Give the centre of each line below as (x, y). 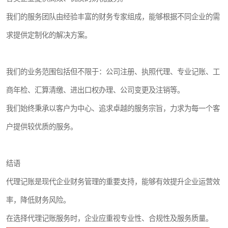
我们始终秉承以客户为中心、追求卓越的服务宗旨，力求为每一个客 (113, 108)
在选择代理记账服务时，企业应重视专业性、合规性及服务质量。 (109, 218)
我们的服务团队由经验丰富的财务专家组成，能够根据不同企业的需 (113, 17)
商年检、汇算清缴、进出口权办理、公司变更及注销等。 (95, 90)
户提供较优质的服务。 (42, 127)
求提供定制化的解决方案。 (49, 35)
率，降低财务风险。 (38, 200)
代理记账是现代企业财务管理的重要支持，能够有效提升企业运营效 (113, 182)
